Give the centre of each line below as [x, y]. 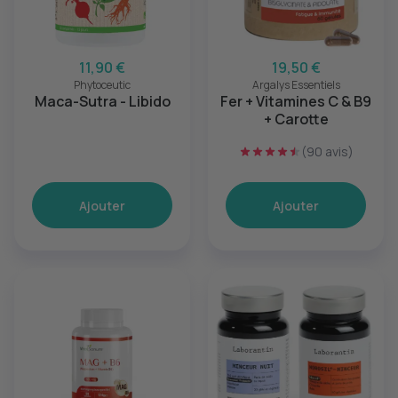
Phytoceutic [102, 85]
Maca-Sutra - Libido [102, 101]
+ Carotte [296, 119]
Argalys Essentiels [296, 85]
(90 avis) [327, 151]
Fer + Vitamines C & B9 [296, 101]
